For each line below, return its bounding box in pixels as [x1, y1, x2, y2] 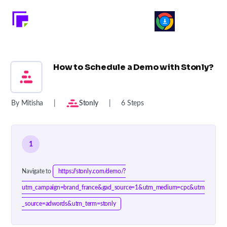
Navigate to [22, 168, 53, 174]
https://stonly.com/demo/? [58, 168, 126, 174]
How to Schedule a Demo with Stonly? [53, 62, 214, 72]
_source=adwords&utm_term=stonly [22, 201, 116, 207]
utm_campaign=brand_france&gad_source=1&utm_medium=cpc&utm [22, 184, 205, 191]
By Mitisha [11, 100, 44, 107]
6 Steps [121, 100, 144, 107]
